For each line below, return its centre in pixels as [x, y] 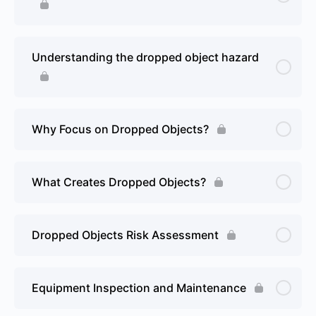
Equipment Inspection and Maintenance [139, 287]
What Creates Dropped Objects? [119, 182]
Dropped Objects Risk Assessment [125, 235]
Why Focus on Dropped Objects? [120, 129]
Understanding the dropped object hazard [145, 57]
